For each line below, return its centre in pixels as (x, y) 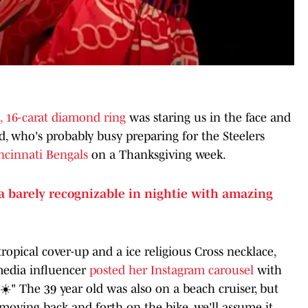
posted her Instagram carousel (172, 271)
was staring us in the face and (208, 118)
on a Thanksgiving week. (157, 155)
